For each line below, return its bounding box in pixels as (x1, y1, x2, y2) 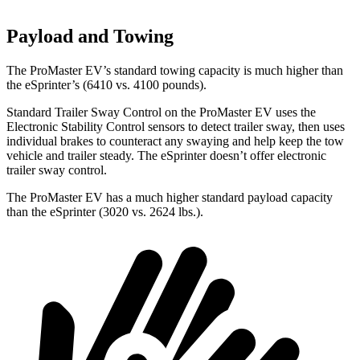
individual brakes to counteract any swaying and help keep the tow (6, 134, 344, 148)
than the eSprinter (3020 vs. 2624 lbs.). (6, 205, 203, 219)
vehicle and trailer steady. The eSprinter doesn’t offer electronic (6, 149, 326, 162)
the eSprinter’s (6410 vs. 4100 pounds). (6, 78, 207, 92)
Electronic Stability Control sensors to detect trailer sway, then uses (6, 120, 345, 133)
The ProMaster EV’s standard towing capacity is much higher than (6, 63, 343, 77)
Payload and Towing (6, 26, 174, 47)
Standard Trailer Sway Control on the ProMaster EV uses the (6, 105, 316, 119)
